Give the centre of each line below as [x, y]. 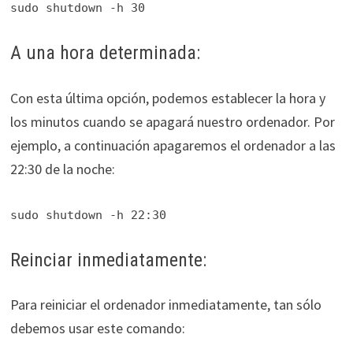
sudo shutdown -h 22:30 [88, 215]
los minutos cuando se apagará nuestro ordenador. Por [172, 121]
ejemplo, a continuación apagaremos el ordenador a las [173, 145]
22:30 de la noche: [62, 169]
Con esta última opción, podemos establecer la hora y [167, 98]
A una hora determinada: [105, 53]
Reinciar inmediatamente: [108, 260]
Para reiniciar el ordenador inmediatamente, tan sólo [165, 305]
